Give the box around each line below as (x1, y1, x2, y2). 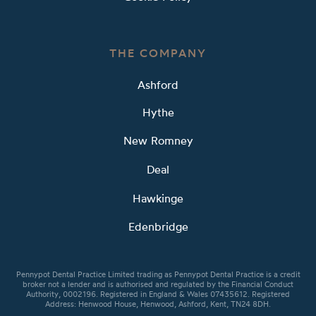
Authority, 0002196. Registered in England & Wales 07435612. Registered (26, 291, 290, 299)
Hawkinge (133, 193, 183, 205)
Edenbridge (128, 221, 188, 233)
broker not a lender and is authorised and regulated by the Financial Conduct (23, 281, 293, 289)
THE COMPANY (109, 48, 207, 60)
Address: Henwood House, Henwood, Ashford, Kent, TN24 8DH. (45, 301, 271, 309)
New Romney (123, 136, 193, 148)
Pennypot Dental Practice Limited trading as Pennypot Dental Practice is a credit (16, 272, 300, 279)
